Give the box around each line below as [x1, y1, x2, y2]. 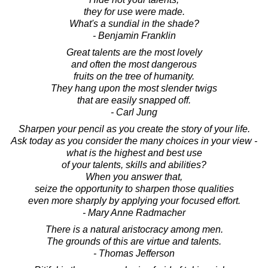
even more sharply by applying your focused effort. [28, 196, 240, 206]
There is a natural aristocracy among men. [45, 224, 223, 235]
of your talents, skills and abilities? [62, 160, 206, 170]
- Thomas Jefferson [93, 248, 175, 259]
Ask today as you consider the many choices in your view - [11, 136, 257, 147]
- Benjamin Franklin [92, 31, 176, 41]
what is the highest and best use [66, 148, 202, 159]
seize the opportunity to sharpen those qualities [34, 184, 234, 194]
